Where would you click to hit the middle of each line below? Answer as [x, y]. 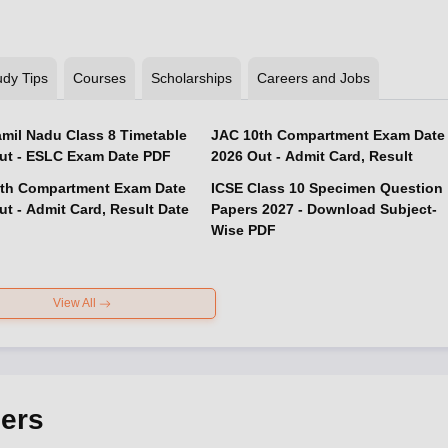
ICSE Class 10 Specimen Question [326, 188]
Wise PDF [243, 230]
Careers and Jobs [313, 78]
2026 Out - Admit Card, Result [311, 156]
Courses [99, 78]
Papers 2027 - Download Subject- [323, 209]
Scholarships [191, 78]
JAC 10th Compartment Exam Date [327, 135]
